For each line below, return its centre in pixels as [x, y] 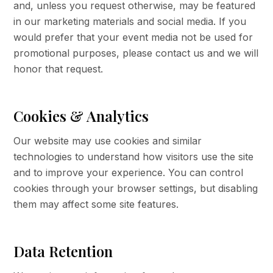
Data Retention [63, 251]
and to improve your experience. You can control [129, 172]
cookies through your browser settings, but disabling [136, 188]
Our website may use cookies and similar [108, 141]
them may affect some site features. [96, 204]
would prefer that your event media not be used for [133, 37]
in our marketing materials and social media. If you [130, 21]
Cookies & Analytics [81, 116]
